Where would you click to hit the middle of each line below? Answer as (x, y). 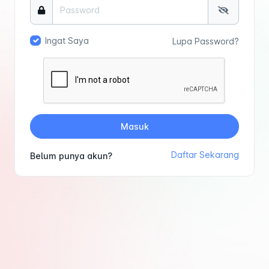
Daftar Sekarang (205, 155)
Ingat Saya (67, 41)
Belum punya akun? (71, 156)
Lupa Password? (206, 41)
